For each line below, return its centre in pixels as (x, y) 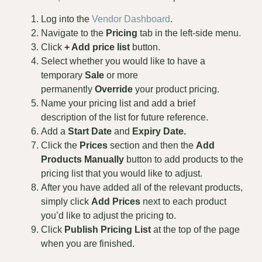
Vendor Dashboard (131, 19)
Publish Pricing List (108, 230)
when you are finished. (88, 244)
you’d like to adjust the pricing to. (108, 216)
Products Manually (82, 160)
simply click (66, 202)
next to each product (183, 202)
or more (121, 75)
